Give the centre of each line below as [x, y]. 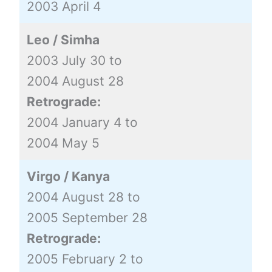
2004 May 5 [63, 143]
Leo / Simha [63, 39]
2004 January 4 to [82, 122]
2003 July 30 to [74, 60]
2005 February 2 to [85, 259]
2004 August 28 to [83, 197]
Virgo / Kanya [68, 176]
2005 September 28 [87, 217]
